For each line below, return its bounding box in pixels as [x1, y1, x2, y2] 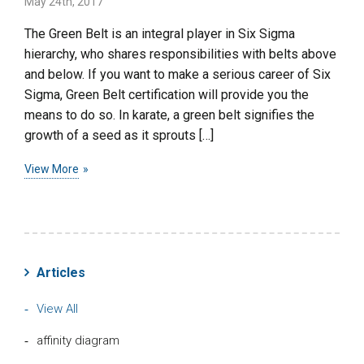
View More [24, 162, 79, 175]
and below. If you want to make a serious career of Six [24, 66, 331, 82]
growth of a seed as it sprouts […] [24, 127, 214, 143]
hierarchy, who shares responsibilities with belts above [24, 45, 336, 62]
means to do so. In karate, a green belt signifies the [24, 106, 314, 123]
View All [37, 301, 78, 316]
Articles [37, 264, 85, 280]
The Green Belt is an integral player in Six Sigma [24, 25, 295, 41]
